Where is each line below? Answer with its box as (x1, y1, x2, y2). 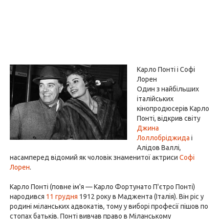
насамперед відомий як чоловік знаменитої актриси (10, 153, 179, 161)
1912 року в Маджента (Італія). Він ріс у (78, 193, 204, 200)
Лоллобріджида (137, 134, 190, 142)
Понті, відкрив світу (137, 114, 200, 122)
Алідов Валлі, (137, 144, 181, 152)
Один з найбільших (137, 85, 199, 93)
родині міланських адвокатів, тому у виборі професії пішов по (10, 202, 208, 210)
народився (10, 193, 46, 200)
